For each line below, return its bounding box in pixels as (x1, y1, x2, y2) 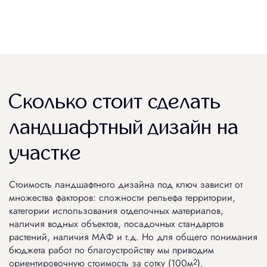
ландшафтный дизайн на (9, 116, 238, 139)
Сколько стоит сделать (9, 90, 221, 113)
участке (9, 141, 81, 164)
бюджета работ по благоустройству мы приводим (9, 243, 214, 257)
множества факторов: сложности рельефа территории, (9, 190, 235, 204)
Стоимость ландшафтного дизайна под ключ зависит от (9, 177, 243, 191)
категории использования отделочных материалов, (9, 203, 223, 218)
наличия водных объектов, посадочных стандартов (9, 216, 223, 231)
